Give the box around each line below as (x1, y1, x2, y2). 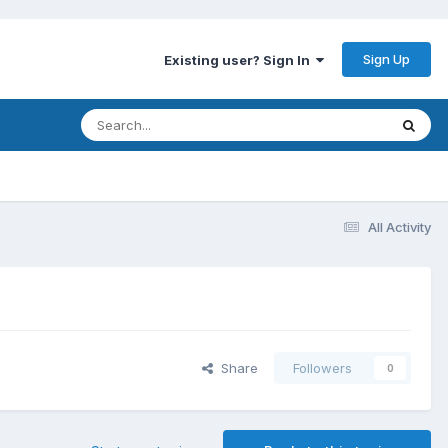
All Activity (368, 218, 431, 235)
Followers (293, 360, 352, 377)
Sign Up (363, 50, 410, 67)
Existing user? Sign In (164, 51, 316, 68)
